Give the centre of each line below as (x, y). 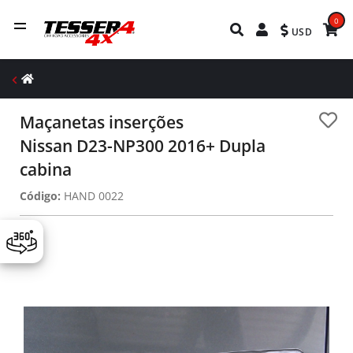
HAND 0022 (92, 196)
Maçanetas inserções (102, 122)
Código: (40, 196)
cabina (46, 169)
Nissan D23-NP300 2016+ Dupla (143, 146)
